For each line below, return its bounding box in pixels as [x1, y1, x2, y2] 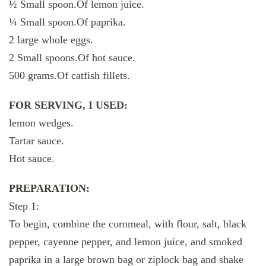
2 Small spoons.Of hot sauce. [9, 52, 135, 64]
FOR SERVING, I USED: [9, 99, 128, 112]
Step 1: [9, 200, 39, 213]
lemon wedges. [9, 117, 74, 129]
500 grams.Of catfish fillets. [9, 69, 130, 82]
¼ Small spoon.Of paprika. [9, 16, 126, 28]
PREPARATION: [9, 182, 90, 195]
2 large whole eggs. [9, 34, 93, 46]
